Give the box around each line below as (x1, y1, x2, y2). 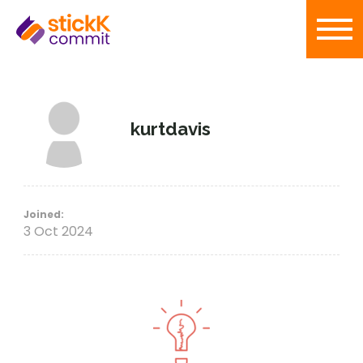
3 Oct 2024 (23, 222, 93, 241)
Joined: (23, 207, 64, 221)
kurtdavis (130, 118, 211, 139)
